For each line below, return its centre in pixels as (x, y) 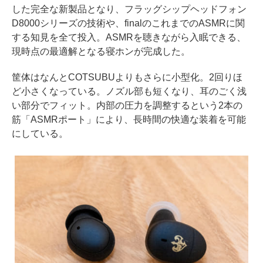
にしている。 (40, 133)
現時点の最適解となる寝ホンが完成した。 (101, 51)
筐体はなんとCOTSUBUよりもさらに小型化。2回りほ (127, 77)
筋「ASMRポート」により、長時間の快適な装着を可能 (129, 119)
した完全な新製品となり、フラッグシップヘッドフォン (129, 9)
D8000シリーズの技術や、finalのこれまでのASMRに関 (128, 23)
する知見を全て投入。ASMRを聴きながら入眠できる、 (129, 37)
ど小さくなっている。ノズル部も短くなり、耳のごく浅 (129, 91)
